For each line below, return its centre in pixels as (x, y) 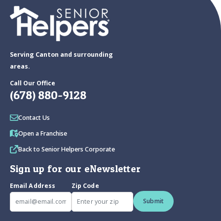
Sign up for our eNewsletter (75, 169)
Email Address (33, 186)
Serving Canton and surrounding (61, 55)
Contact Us (34, 118)
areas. (20, 67)
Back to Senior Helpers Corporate (67, 149)
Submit (154, 201)
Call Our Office (33, 83)
